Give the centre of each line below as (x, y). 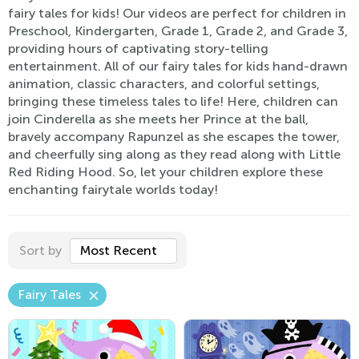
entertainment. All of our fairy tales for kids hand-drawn (178, 66)
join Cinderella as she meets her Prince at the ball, (158, 119)
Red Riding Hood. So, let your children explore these (165, 172)
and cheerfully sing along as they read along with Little (174, 154)
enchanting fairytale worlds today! (113, 190)
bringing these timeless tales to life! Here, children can (173, 101)
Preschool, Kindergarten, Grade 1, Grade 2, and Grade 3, (178, 31)
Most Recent (119, 250)
